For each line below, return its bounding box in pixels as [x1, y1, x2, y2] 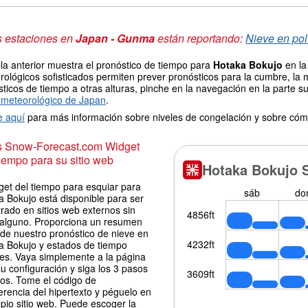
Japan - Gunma [76, 30, 155, 46]
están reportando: [155, 30, 245, 46]
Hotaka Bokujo [213, 57, 283, 71]
